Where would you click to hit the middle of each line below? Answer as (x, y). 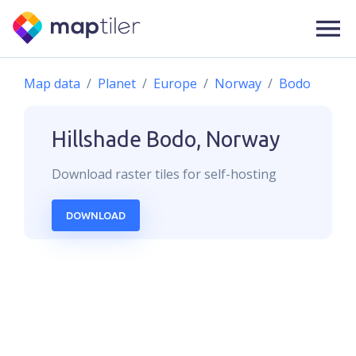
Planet (117, 83)
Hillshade (97, 139)
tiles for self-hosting (214, 174)
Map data (52, 83)
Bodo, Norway (213, 139)
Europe (175, 83)
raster (133, 174)
